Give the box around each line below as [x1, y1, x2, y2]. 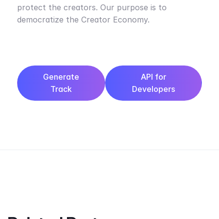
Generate [43, 71, 80, 82]
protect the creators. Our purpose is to [17, 2, 167, 12]
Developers [132, 84, 175, 94]
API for [141, 71, 167, 82]
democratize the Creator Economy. [17, 14, 150, 24]
